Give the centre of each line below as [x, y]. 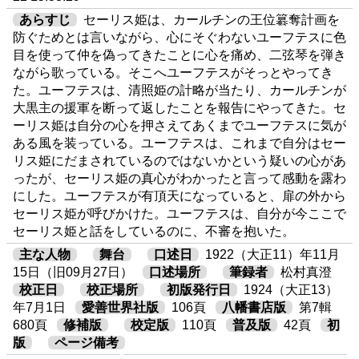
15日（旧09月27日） [73, 272]
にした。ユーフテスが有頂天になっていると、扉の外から [179, 196]
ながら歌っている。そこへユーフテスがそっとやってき [173, 72]
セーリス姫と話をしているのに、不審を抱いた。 [154, 231]
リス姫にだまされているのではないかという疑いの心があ [179, 160]
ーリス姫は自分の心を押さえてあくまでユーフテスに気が [179, 125]
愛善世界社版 [120, 308]
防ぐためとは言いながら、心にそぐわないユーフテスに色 [179, 37]
